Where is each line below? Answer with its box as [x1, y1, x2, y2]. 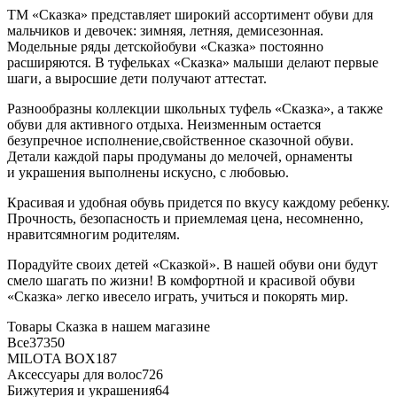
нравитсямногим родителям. [7, 226, 180, 242]
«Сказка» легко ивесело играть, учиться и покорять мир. [7, 288, 348, 304]
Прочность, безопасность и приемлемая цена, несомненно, [7, 210, 363, 226]
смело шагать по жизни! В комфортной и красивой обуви [7, 272, 355, 288]
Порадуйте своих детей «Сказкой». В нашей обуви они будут [7, 256, 378, 272]
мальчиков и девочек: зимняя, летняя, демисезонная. [7, 22, 323, 38]
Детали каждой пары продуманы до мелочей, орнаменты [7, 148, 353, 164]
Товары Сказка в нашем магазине [7, 318, 210, 334]
